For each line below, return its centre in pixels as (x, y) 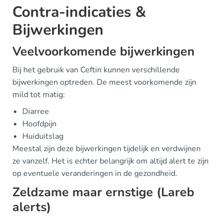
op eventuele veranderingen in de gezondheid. (95, 173)
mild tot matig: (39, 94)
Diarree (36, 111)
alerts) (32, 207)
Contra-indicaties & (79, 12)
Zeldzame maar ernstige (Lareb (103, 192)
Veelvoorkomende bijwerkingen (104, 51)
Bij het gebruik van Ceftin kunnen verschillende (96, 70)
